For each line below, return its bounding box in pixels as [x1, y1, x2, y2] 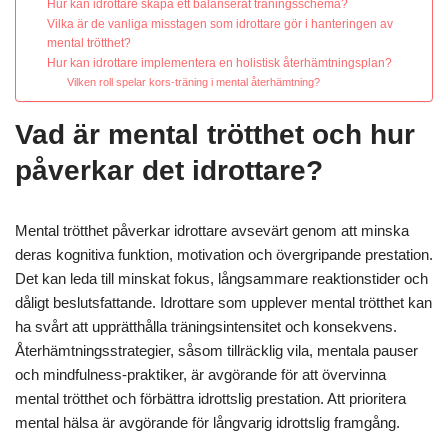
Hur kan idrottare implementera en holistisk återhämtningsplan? [47, 56, 393, 71]
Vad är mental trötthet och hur [15, 119, 415, 151]
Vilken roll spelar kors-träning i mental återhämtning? [66, 76, 320, 89]
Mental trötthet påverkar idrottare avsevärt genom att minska [15, 222, 409, 240]
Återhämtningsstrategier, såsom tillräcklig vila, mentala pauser [15, 342, 418, 360]
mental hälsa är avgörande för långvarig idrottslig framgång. [15, 414, 400, 432]
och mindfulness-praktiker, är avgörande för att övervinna [15, 366, 386, 384]
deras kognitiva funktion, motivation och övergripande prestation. [15, 246, 433, 264]
